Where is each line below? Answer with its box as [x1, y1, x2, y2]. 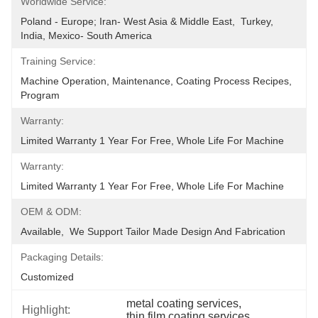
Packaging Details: [21, 251, 104, 263]
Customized [21, 271, 74, 283]
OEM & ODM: [21, 206, 82, 217]
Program [21, 89, 60, 101]
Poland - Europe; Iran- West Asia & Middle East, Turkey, [21, 16, 273, 27]
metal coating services [126, 297, 239, 309]
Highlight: [22, 304, 70, 316]
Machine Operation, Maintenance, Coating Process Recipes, [21, 75, 292, 87]
